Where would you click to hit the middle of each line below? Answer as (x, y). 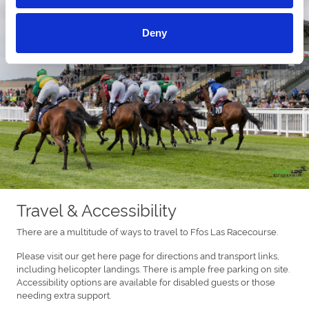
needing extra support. (64, 294)
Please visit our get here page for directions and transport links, (148, 255)
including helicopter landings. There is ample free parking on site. (153, 268)
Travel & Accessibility (97, 209)
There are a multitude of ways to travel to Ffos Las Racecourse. (147, 231)
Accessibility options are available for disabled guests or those (146, 281)
